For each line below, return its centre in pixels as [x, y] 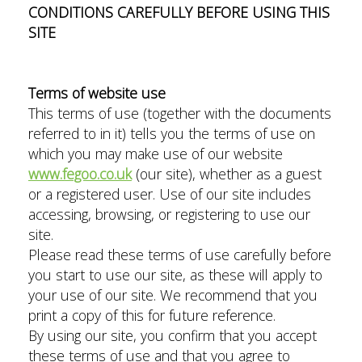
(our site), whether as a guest [227, 174]
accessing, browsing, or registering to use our [169, 214]
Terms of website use [97, 93]
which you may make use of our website [156, 154]
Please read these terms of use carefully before [180, 255]
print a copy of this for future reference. [152, 315]
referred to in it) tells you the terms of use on [172, 133]
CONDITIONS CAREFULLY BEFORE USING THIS [179, 12]
